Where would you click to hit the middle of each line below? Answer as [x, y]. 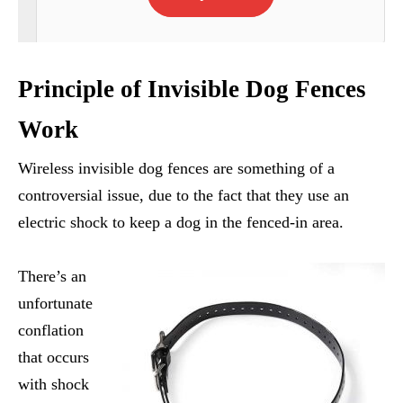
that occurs [54, 357]
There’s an [52, 276]
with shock [54, 384]
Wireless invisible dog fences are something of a [176, 168]
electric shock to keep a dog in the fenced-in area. [181, 222]
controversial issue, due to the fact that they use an [184, 195]
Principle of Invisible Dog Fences [192, 89]
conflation [51, 330]
